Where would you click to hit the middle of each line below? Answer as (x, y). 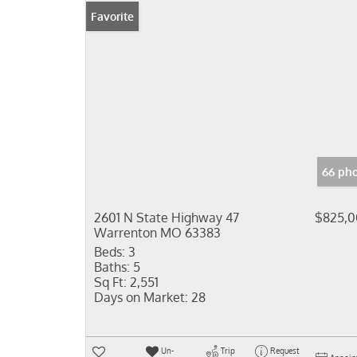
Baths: (112, 267)
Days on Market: (141, 297)
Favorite (112, 16)
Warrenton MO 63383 (157, 233)
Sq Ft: (110, 282)
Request (284, 351)
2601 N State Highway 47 (167, 218)
